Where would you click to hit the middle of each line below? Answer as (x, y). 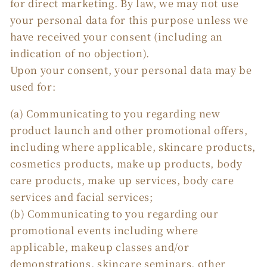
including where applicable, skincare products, (133, 146)
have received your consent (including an (116, 37)
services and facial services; (81, 196)
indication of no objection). (80, 53)
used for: (33, 87)
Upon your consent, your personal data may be (131, 70)
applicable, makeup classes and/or (100, 246)
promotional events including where (104, 230)
